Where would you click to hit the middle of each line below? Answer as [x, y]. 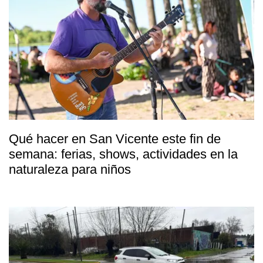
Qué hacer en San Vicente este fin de [115, 139]
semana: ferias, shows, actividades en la [123, 154]
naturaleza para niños [70, 170]
